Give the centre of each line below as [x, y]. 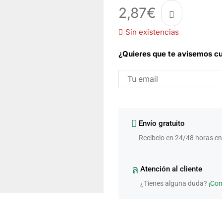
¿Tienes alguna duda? [174, 183]
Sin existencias [152, 32]
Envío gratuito [162, 123]
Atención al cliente [171, 169]
